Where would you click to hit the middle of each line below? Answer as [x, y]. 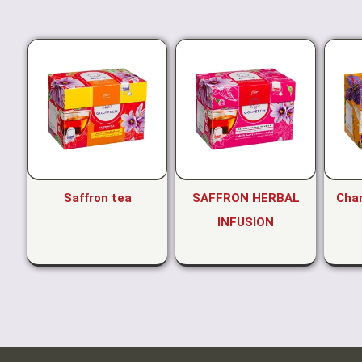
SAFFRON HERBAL [246, 198]
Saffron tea [97, 198]
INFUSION [246, 223]
